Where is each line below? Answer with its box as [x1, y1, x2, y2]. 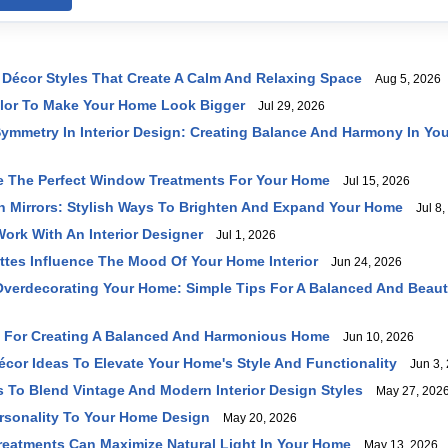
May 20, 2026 [214, 411, 297, 425]
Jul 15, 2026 [334, 174, 410, 188]
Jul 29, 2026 [249, 99, 325, 113]
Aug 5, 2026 [366, 72, 441, 86]
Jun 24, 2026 [322, 255, 402, 269]
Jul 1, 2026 [207, 228, 276, 242]
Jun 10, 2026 [334, 330, 414, 344]
